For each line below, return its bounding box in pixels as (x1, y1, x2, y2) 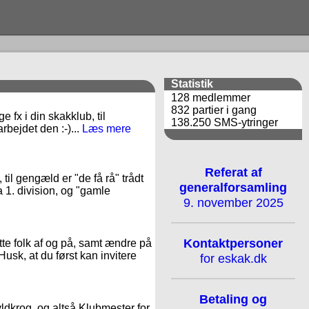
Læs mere (82, 123, 131, 134)
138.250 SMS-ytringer (171, 117, 278, 128)
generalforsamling (179, 180, 287, 195)
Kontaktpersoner (183, 236, 283, 250)
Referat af (204, 165, 262, 179)
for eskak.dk (199, 251, 267, 266)
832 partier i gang (171, 104, 257, 116)
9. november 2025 (183, 195, 283, 210)
